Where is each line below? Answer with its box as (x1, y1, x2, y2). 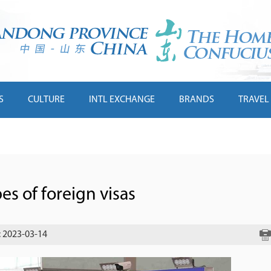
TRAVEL (238, 95, 269, 105)
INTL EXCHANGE (89, 95, 155, 105)
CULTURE (28, 95, 65, 105)
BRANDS (179, 95, 214, 105)
